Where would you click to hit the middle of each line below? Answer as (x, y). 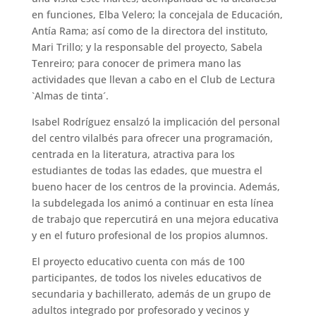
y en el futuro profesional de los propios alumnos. (150, 236)
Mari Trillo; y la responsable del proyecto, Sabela (147, 47)
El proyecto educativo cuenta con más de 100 (138, 262)
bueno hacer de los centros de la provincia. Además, (156, 187)
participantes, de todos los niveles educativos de (146, 278)
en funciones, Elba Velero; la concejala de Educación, (157, 15)
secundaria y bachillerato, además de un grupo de (151, 294)
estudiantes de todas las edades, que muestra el (147, 171)
